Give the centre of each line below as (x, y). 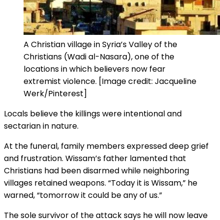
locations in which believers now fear (95, 69)
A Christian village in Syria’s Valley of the (100, 45)
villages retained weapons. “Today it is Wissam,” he (101, 183)
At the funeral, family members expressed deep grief (106, 146)
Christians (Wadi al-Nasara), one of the (99, 57)
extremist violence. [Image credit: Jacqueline (110, 82)
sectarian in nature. (41, 126)
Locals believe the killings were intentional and (93, 114)
